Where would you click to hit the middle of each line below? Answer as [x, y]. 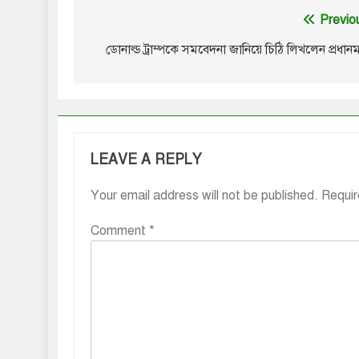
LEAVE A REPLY [146, 160]
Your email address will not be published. [204, 196]
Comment [120, 231]
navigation [134, 53]
